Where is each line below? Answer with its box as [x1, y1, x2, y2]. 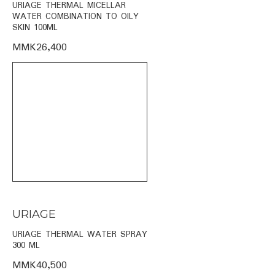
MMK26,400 [12, 39, 67, 56]
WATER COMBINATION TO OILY [12, 9, 139, 23]
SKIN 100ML [12, 20, 58, 34]
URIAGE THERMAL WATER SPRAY [12, 227, 147, 241]
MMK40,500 [12, 257, 67, 274]
